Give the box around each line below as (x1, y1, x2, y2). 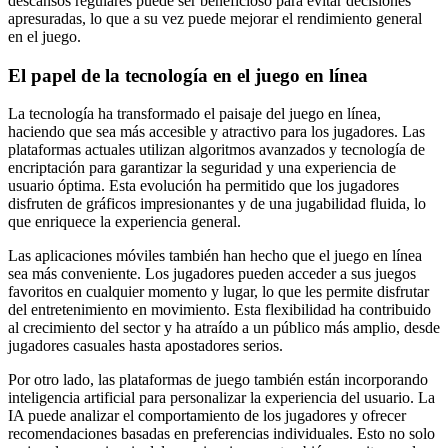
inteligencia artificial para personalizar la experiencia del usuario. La (8, 389, 435, 407)
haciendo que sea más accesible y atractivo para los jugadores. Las (8, 123, 425, 141)
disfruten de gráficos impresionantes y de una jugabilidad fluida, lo (8, 195, 426, 213)
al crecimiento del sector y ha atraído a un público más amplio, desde (8, 319, 440, 337)
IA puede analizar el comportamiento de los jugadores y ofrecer (8, 407, 406, 425)
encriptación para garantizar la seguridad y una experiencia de (8, 159, 396, 177)
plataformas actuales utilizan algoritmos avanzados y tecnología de (8, 141, 425, 159)
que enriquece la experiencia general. (8, 213, 241, 231)
